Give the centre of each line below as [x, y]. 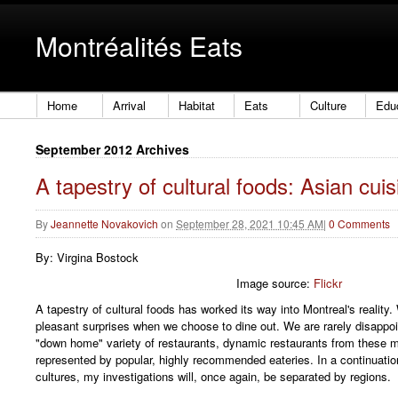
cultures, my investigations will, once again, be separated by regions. [213, 376]
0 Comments [359, 224]
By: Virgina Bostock [87, 258]
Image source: [275, 283]
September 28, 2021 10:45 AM [250, 224]
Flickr [327, 283]
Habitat [197, 106]
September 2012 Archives [112, 150]
